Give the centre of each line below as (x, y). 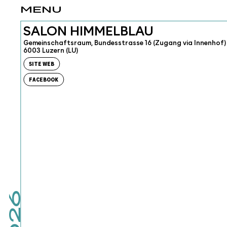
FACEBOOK (44, 80)
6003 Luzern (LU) (51, 51)
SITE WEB (42, 64)
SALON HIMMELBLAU (89, 31)
